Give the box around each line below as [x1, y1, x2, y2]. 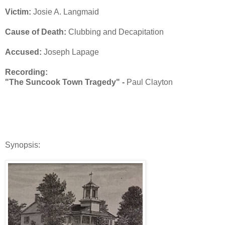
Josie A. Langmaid [31, 7, 99, 16]
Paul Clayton [125, 77, 173, 86]
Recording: [5, 67, 48, 76]
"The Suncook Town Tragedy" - [5, 77, 125, 86]
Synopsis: [5, 140, 40, 149]
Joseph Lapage [42, 47, 99, 56]
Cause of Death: [5, 27, 66, 36]
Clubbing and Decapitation [66, 27, 164, 36]
